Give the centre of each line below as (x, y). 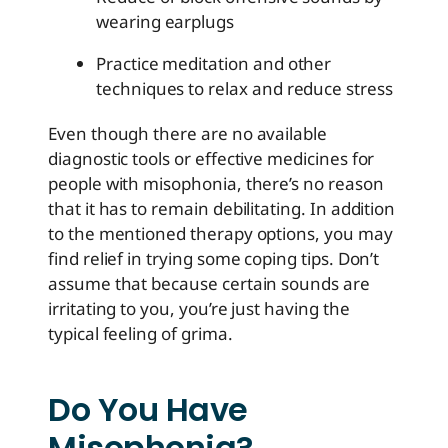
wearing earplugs (165, 22)
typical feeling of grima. (140, 334)
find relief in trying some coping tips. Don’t (214, 259)
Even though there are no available (187, 134)
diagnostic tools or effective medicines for (211, 159)
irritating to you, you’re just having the (199, 309)
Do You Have (148, 410)
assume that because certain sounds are (209, 284)
